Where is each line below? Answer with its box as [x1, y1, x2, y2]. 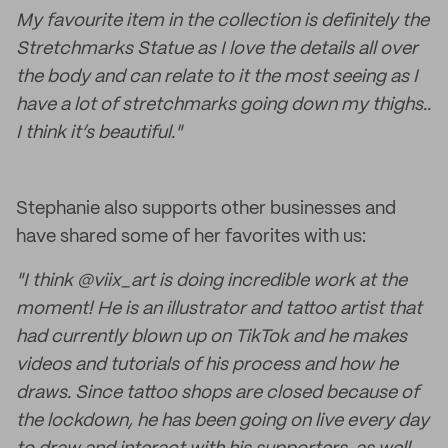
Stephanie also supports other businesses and [16, 200, 396, 218]
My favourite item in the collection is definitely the [16, 12, 429, 30]
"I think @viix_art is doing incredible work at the [16, 272, 407, 290]
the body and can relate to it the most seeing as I [16, 68, 418, 86]
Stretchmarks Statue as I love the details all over [16, 40, 418, 58]
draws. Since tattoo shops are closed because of [16, 384, 419, 402]
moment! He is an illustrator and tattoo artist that [16, 300, 422, 318]
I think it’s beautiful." [16, 124, 182, 142]
